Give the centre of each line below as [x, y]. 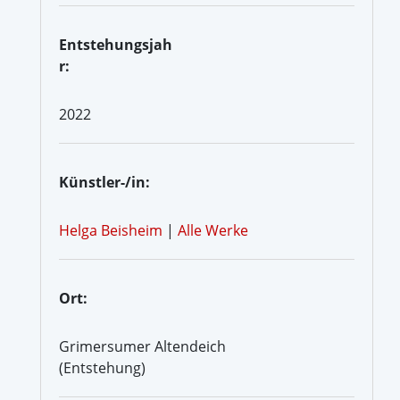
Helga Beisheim [111, 230]
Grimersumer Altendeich [142, 346]
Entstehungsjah [116, 44]
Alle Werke [213, 230]
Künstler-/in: [104, 182]
